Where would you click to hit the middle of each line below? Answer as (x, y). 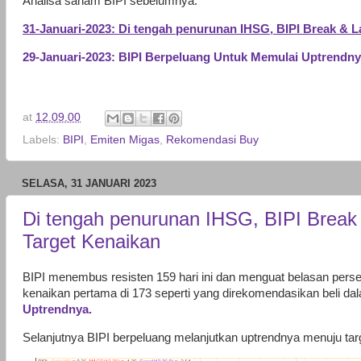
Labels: (43, 140)
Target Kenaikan (91, 241)
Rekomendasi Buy (212, 140)
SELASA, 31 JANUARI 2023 (89, 184)
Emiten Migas (125, 140)
